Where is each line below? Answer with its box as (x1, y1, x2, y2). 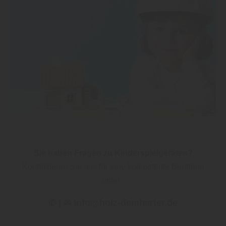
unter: (102, 176, 124, 185)
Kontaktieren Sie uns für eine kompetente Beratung (22, 162, 204, 172)
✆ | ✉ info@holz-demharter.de (48, 198, 178, 208)
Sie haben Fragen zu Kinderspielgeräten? (33, 149, 193, 158)
